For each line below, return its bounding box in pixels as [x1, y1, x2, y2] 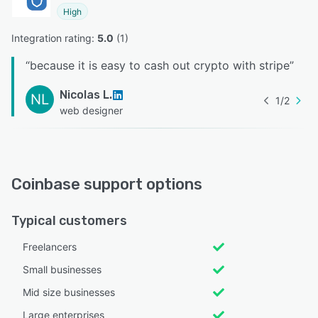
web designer [60, 104, 123, 116]
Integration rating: [11, 31, 97, 44]
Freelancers [23, 240, 77, 253]
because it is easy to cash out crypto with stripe [30, 57, 290, 72]
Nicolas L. [60, 87, 112, 102]
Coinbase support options [11, 174, 202, 194]
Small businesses [23, 263, 102, 275]
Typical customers [11, 212, 127, 229]
